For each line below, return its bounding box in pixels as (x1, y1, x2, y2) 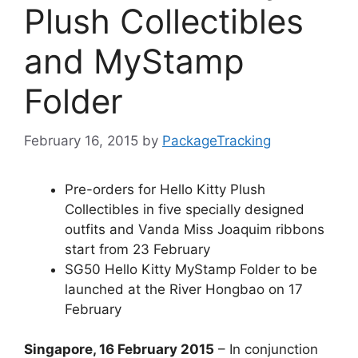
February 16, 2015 (24, 132, 138, 149)
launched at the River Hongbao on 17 (65, 280, 303, 297)
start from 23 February (65, 241, 210, 257)
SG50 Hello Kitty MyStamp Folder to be (65, 261, 317, 277)
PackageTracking (162, 132, 271, 149)
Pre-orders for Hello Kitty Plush (65, 181, 265, 197)
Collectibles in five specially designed (65, 201, 304, 217)
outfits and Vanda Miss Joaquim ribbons (65, 221, 324, 237)
